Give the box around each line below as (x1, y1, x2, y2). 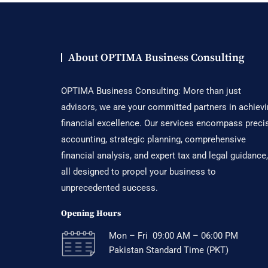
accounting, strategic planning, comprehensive (61, 134, 246, 145)
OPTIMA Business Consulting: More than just (61, 86, 241, 97)
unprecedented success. (61, 182, 158, 194)
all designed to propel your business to (61, 166, 216, 178)
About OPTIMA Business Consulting (68, 51, 245, 65)
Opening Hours (61, 208, 121, 220)
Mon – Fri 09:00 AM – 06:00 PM (108, 230, 238, 242)
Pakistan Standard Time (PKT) (108, 245, 229, 256)
